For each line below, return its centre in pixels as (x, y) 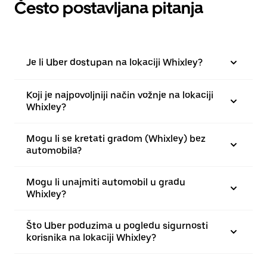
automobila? (54, 150)
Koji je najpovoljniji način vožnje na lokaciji (120, 95)
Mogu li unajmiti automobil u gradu (106, 182)
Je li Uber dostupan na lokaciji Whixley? (114, 62)
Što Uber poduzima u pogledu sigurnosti (117, 226)
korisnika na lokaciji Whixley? (91, 237)
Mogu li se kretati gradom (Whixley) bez (116, 139)
